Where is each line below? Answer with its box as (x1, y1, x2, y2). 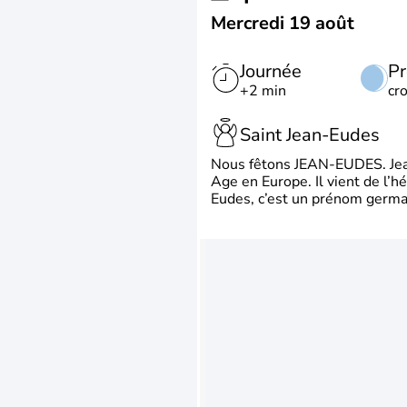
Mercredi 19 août (211, 11, 354, 35)
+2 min (240, 81, 286, 101)
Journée (240, 59, 302, 84)
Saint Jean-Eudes (240, 122, 380, 147)
